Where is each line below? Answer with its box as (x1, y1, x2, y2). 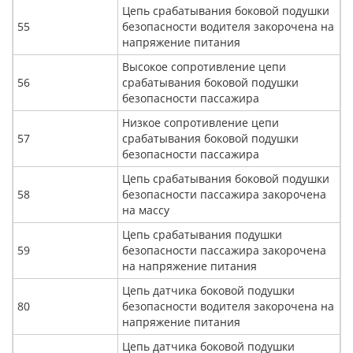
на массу (122, 203, 169, 218)
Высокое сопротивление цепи (122, 59, 286, 75)
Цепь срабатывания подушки (122, 227, 282, 243)
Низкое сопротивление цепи (122, 115, 279, 131)
